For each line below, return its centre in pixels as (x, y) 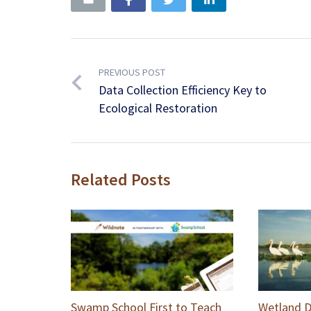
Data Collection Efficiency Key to (182, 90)
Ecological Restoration (158, 108)
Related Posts (121, 180)
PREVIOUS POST (132, 73)
